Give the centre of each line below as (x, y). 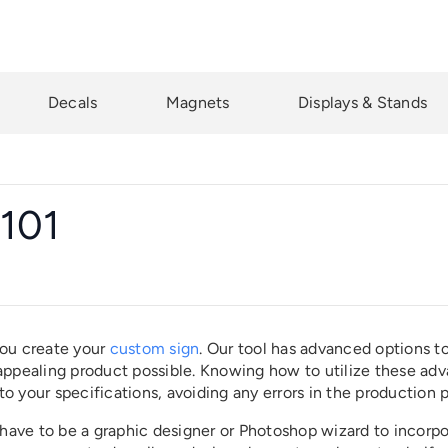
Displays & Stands (362, 102)
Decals (72, 102)
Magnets (197, 102)
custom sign (154, 348)
